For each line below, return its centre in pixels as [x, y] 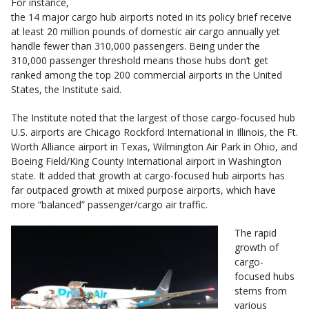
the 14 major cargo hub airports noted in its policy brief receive [151, 17]
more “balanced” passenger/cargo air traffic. [109, 205]
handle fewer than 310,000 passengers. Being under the [136, 46]
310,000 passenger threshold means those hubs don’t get [140, 60]
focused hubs [265, 276]
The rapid [256, 233]
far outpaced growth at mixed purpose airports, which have [143, 190]
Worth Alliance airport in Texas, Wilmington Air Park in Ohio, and [154, 147]
